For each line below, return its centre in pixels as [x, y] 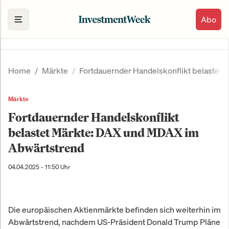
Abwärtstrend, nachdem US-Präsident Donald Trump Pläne [114, 222]
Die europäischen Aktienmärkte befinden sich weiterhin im [114, 210]
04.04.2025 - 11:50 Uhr [39, 167]
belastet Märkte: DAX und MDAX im [104, 133]
